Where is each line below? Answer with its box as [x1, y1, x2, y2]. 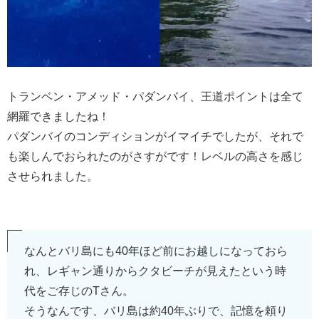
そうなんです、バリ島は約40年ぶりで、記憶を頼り [24, 304, 288, 317]
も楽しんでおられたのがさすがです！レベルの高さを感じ [7, 150, 303, 163]
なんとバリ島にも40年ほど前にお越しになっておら [24, 244, 288, 257]
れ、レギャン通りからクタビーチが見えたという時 [24, 264, 286, 277]
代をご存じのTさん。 [24, 284, 134, 297]
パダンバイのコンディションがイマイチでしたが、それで [7, 130, 303, 143]
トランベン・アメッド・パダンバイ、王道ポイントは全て [7, 90, 303, 103]
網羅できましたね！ [7, 110, 110, 123]
